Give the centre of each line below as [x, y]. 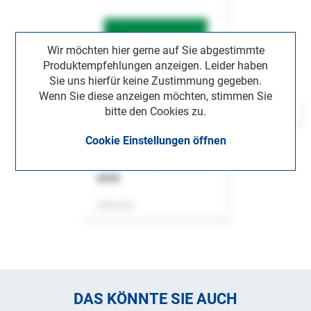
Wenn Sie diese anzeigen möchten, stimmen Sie [155, 96]
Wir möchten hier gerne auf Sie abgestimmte [155, 50]
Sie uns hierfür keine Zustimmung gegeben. [155, 81]
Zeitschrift [115, 206]
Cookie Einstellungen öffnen [155, 140]
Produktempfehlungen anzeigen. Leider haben [155, 65]
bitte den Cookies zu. [155, 111]
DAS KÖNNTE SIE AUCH [155, 299]
